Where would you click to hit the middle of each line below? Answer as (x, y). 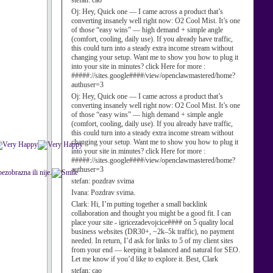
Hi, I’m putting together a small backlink (149, 204)
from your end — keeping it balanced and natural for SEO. (156, 250)
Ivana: (81, 193)
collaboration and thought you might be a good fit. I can (151, 213)
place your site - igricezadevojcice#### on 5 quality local (152, 222)
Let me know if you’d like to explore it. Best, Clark (145, 259)
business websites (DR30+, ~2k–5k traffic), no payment (153, 232)
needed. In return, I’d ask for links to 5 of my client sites (152, 241)
